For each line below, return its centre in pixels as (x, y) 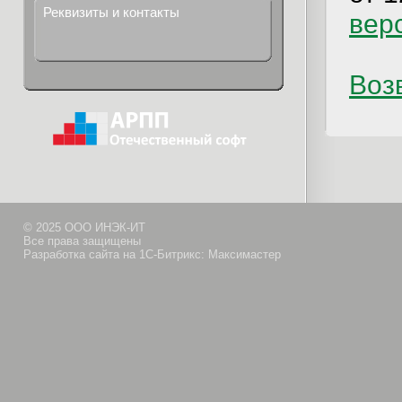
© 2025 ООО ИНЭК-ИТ (84, 227)
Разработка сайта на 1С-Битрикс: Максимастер (152, 254)
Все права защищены (82, 241)
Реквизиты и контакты (111, 12)
